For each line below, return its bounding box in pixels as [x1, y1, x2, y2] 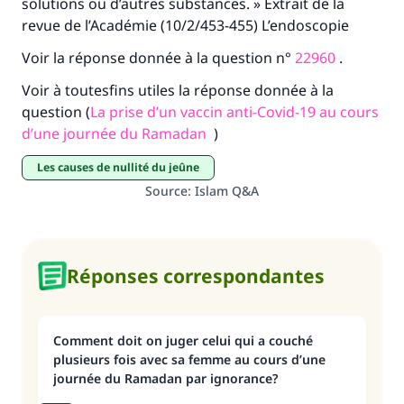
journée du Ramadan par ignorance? [53, 370, 278, 387]
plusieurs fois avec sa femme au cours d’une [53, 351, 326, 368]
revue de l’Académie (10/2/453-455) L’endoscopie [22, 15, 349, 35]
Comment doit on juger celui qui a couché [53, 332, 313, 349]
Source [145, 182, 188, 199]
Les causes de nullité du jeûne [43, 160, 199, 175]
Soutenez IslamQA [120, 112, 270, 133]
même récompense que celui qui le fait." [65, 13, 339, 32]
